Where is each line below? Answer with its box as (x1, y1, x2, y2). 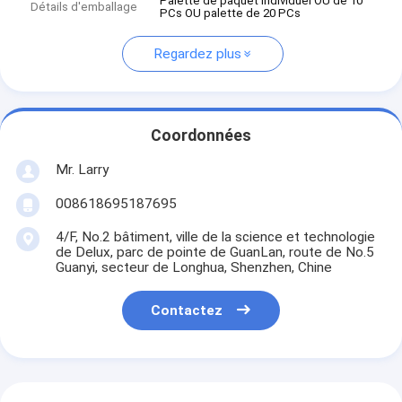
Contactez (151, 302, 223, 319)
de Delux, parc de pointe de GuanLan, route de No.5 (55, 243, 374, 260)
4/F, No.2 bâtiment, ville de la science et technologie (55, 228, 375, 245)
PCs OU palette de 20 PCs (160, 6, 301, 21)
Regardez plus (153, 46, 241, 63)
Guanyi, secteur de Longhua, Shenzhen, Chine (55, 258, 332, 275)
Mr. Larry (55, 161, 109, 178)
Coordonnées (151, 127, 251, 145)
